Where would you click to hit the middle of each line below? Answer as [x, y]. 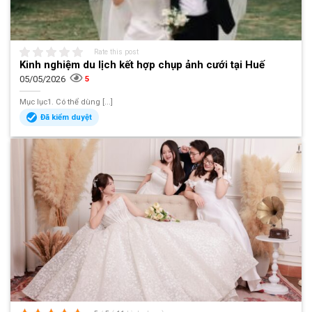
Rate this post [117, 52]
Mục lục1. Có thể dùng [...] [67, 102]
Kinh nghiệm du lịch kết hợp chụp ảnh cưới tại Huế [142, 64]
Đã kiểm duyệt [67, 117]
